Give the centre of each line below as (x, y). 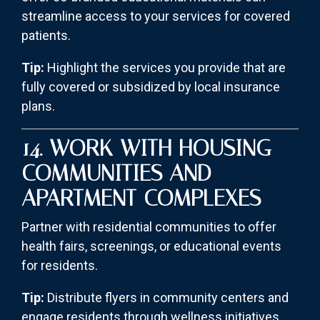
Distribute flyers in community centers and (166, 298)
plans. (38, 106)
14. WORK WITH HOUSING (146, 148)
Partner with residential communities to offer (149, 227)
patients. (46, 36)
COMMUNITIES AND (116, 173)
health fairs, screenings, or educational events (151, 246)
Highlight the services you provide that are (165, 68)
